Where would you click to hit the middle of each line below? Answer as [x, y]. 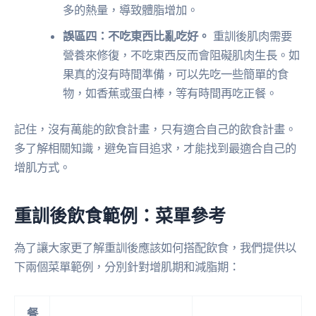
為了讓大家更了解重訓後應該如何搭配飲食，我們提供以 [155, 248]
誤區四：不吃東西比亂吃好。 [136, 36]
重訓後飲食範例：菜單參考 [120, 215]
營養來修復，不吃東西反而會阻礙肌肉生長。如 [182, 55]
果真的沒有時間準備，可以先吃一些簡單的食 [176, 74]
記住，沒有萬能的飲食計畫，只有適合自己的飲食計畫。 [155, 129]
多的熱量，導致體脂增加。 [131, 10]
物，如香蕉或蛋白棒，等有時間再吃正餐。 [170, 93]
